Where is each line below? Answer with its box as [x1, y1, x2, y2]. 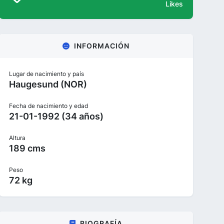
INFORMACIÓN [74, 41, 129, 50]
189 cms [9, 143, 45, 153]
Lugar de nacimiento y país [9, 70, 84, 77]
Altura [9, 134, 25, 141]
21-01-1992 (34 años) [9, 111, 103, 121]
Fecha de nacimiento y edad [9, 102, 88, 109]
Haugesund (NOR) [9, 79, 87, 89]
